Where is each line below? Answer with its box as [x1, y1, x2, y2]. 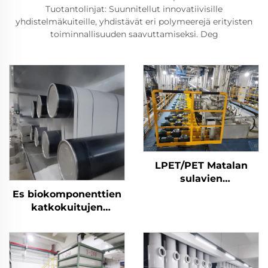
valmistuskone [163, 238, 239, 250]
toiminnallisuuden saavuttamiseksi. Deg [50, 28, 218, 39]
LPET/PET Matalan [154, 159, 248, 171]
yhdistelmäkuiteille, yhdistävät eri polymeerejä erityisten [16, 16, 252, 27]
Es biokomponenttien [13, 188, 121, 200]
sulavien [179, 172, 223, 184]
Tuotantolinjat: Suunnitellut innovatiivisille [45, 3, 223, 14]
